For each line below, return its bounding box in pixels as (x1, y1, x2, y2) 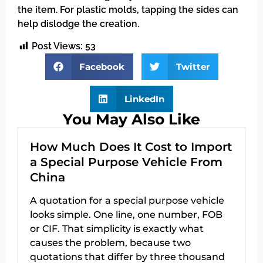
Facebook (79, 60, 124, 72)
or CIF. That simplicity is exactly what (30, 223, 204, 235)
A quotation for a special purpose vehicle (30, 195, 224, 207)
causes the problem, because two (30, 237, 191, 249)
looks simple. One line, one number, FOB (30, 209, 222, 221)
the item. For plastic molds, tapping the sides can (18, 4, 238, 15)
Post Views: (32, 41, 83, 52)
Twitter (176, 60, 210, 72)
